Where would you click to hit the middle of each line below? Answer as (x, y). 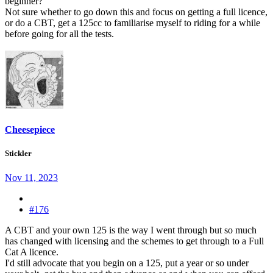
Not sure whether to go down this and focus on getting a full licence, (136, 12)
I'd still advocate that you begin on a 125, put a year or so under (127, 263)
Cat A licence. (32, 252)
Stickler (18, 154)
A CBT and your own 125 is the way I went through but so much (131, 230)
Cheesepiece (30, 130)
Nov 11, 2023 (31, 177)
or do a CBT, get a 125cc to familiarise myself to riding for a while (133, 23)
